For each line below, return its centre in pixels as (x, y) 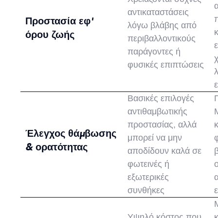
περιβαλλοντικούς (162, 39)
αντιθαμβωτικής (158, 112)
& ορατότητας (57, 147)
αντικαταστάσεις (158, 12)
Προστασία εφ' (60, 21)
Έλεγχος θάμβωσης (71, 134)
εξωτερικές (148, 177)
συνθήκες (146, 191)
